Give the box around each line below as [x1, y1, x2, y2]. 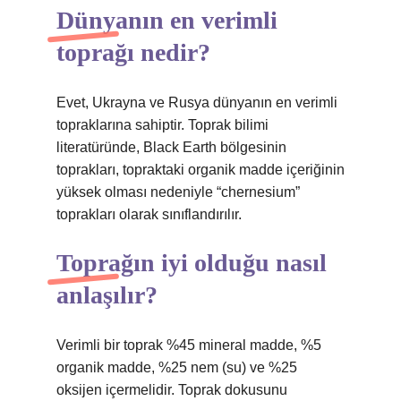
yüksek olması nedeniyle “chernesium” [56, 184, 300, 200]
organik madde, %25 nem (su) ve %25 [56, 360, 297, 375]
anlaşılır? [56, 281, 158, 309]
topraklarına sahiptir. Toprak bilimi [56, 117, 269, 132]
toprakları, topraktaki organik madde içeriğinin [56, 162, 345, 177]
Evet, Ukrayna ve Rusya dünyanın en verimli [56, 95, 337, 110]
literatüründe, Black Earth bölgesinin [56, 140, 286, 155]
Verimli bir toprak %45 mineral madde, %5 [56, 337, 321, 353]
